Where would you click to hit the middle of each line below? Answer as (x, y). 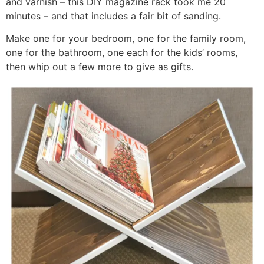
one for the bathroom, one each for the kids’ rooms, (122, 52)
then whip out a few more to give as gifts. (100, 66)
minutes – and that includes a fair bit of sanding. (113, 16)
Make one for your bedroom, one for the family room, (126, 38)
